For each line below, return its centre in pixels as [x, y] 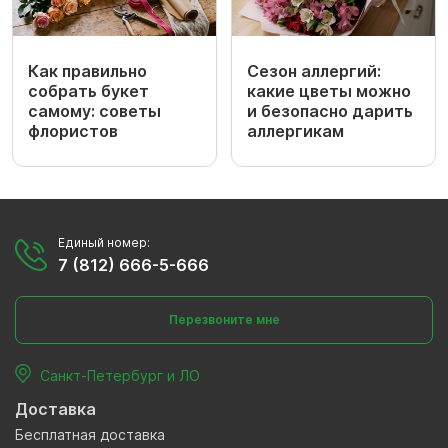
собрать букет [88, 91]
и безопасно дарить [330, 111]
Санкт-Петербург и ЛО [120, 376]
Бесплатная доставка [90, 435]
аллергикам [295, 131]
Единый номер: [104, 243]
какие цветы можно [329, 91]
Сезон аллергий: [314, 71]
